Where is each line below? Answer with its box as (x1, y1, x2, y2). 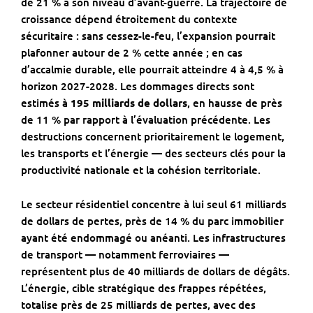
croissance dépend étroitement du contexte (21, 12, 238, 27)
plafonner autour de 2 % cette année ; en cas (21, 45, 242, 60)
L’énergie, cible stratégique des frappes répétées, (21, 281, 266, 296)
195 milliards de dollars (71, 96, 187, 110)
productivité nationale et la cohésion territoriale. (21, 163, 261, 177)
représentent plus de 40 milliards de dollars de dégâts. (21, 264, 290, 279)
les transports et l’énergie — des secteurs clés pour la (21, 146, 286, 161)
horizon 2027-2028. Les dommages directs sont (21, 79, 254, 94)
